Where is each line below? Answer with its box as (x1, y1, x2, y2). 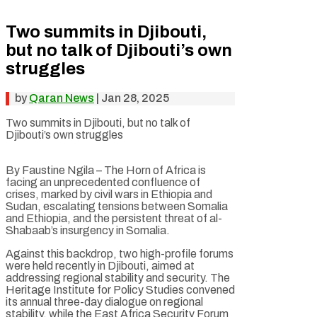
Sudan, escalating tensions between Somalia (6, 200, 228, 212)
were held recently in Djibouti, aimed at (6, 259, 195, 272)
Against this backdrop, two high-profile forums (6, 247, 234, 260)
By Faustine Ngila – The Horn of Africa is (6, 163, 206, 176)
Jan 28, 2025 (101, 91, 169, 104)
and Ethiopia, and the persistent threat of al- (6, 212, 222, 224)
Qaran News (29, 91, 94, 104)
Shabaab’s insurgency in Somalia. (6, 224, 170, 236)
